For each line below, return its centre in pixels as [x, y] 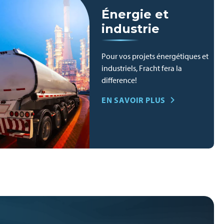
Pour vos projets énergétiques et [155, 56]
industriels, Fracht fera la [142, 68]
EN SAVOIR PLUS [134, 100]
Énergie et [135, 14]
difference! [119, 80]
